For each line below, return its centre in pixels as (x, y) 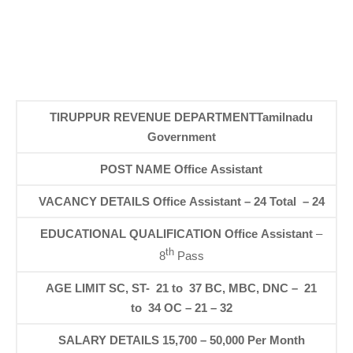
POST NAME (136, 169)
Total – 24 (297, 201)
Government (181, 137)
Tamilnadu (285, 117)
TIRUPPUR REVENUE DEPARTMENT (153, 117)
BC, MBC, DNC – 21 (261, 288)
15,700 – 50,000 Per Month (233, 340)
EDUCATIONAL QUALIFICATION (131, 234)
